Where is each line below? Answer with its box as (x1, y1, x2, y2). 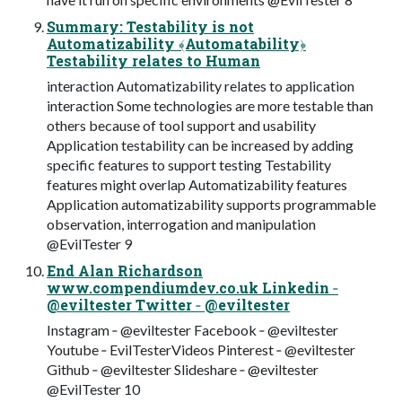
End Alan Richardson (47, 260, 203, 280)
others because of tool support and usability (47, 116, 316, 134)
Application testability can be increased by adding (47, 135, 354, 153)
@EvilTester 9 (47, 234, 132, 252)
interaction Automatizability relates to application (47, 76, 354, 94)
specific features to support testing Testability (47, 155, 331, 173)
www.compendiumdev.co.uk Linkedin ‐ (47, 277, 338, 297)
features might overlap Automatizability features (47, 175, 347, 193)
